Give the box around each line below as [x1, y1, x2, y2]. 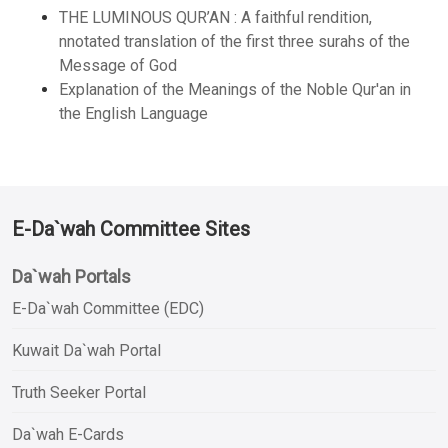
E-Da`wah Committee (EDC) [12, 298, 204, 318]
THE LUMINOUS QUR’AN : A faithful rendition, [59, 7, 372, 27]
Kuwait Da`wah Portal [12, 340, 161, 360]
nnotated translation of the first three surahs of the [59, 31, 410, 51]
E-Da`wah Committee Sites [12, 216, 250, 241]
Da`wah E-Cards [12, 424, 124, 444]
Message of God [59, 55, 177, 75]
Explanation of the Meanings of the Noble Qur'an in [59, 79, 411, 99]
